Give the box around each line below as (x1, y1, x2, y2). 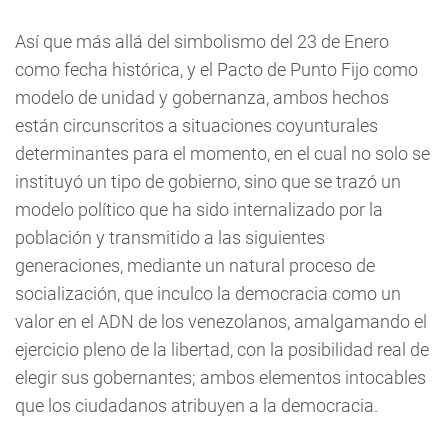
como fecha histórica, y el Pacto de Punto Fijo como (15, 59, 418, 80)
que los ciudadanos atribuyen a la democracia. (15, 395, 378, 416)
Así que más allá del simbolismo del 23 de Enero (15, 31, 389, 52)
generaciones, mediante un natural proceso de (15, 255, 375, 276)
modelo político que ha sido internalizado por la (15, 199, 383, 220)
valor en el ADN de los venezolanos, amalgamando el (15, 311, 427, 332)
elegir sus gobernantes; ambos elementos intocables (15, 367, 426, 388)
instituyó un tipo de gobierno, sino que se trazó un (15, 171, 401, 192)
